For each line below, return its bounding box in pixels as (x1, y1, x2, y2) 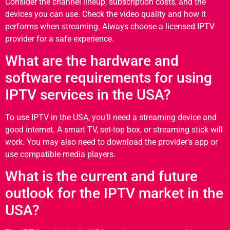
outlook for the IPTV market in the (5, 185, 223, 202)
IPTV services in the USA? (5, 86, 171, 103)
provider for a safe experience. (5, 33, 114, 44)
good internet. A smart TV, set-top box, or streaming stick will (5, 124, 223, 135)
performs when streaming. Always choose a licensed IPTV (5, 21, 215, 31)
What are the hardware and (5, 52, 179, 69)
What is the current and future (5, 168, 198, 185)
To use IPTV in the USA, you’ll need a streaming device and (5, 112, 217, 122)
